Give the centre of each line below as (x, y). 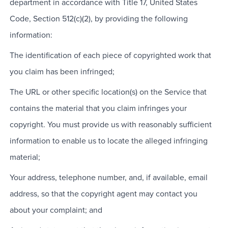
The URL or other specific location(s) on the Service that (108, 92)
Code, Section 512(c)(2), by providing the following (98, 19)
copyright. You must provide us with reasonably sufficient (110, 125)
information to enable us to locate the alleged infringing (108, 141)
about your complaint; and (56, 210)
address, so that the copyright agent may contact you (103, 194)
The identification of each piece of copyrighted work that (110, 56)
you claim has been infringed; (62, 72)
